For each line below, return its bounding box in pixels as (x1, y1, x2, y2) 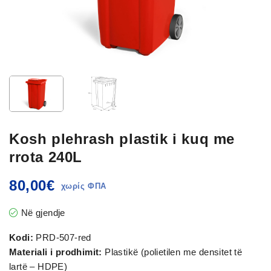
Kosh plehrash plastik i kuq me (9, 131, 235, 148)
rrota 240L (9, 149, 82, 166)
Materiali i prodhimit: (9, 247, 102, 258)
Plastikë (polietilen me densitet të (102, 247, 243, 258)
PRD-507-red (33, 232, 91, 243)
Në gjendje (21, 207, 65, 218)
